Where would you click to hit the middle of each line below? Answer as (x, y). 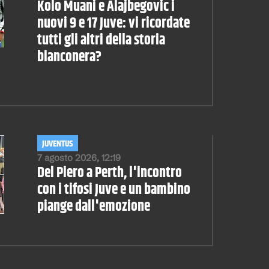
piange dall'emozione (93, 206)
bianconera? (69, 57)
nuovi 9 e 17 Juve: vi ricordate (113, 23)
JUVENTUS (57, 144)
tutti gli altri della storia (101, 40)
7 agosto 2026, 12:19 (79, 157)
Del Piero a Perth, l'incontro (109, 173)
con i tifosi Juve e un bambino (113, 189)
